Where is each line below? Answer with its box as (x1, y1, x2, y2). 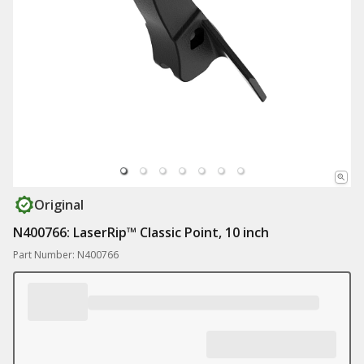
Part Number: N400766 (13, 248, 119, 262)
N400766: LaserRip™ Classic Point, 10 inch (13, 223, 269, 241)
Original (34, 196, 84, 214)
